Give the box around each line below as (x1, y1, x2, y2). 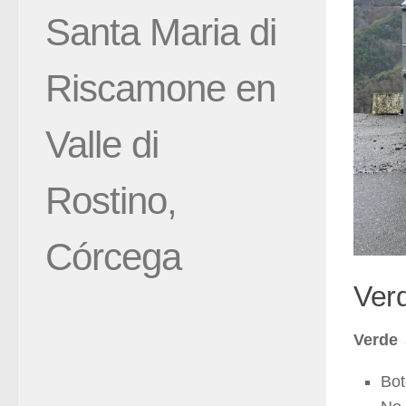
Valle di (45, 122, 159, 166)
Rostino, (45, 179, 177, 222)
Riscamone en (45, 66, 275, 110)
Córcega (45, 235, 181, 278)
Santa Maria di (45, 10, 276, 53)
